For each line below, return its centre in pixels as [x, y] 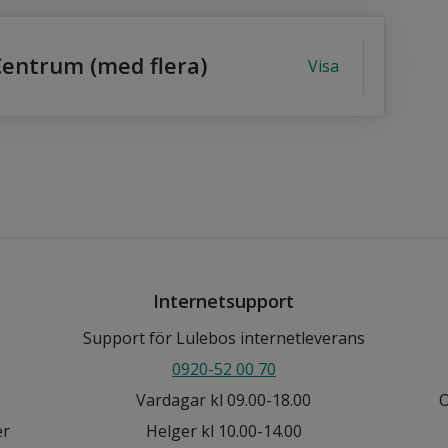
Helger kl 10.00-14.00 [223, 430]
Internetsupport [224, 300]
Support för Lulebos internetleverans [223, 337]
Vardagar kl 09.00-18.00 [224, 399]
